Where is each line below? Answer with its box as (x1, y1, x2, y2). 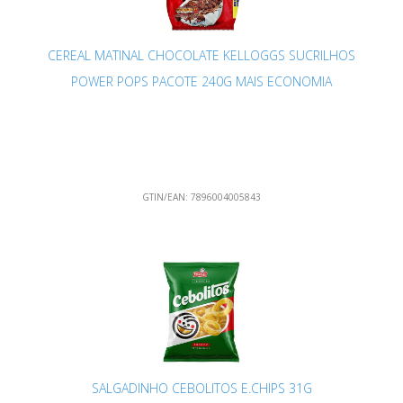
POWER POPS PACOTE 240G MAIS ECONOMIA (71, 73, 332, 91)
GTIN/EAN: (142, 191, 188, 204)
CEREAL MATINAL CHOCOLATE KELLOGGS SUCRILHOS (48, 47, 355, 65)
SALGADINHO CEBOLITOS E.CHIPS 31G (91, 380, 312, 398)
